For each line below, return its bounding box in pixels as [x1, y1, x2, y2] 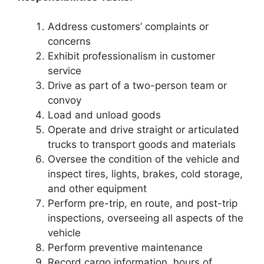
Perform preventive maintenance [48, 242, 203, 253]
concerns [48, 35, 91, 47]
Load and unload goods [48, 109, 161, 121]
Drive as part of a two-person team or [48, 80, 227, 91]
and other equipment [48, 183, 147, 194]
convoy [48, 94, 81, 106]
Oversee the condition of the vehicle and [48, 153, 240, 165]
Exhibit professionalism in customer [48, 50, 215, 62]
